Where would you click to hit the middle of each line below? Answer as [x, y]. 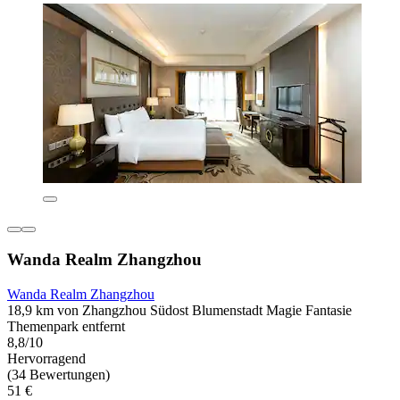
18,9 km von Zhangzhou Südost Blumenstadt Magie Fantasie [179, 310]
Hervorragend [46, 358]
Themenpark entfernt [66, 326]
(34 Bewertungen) [58, 374]
